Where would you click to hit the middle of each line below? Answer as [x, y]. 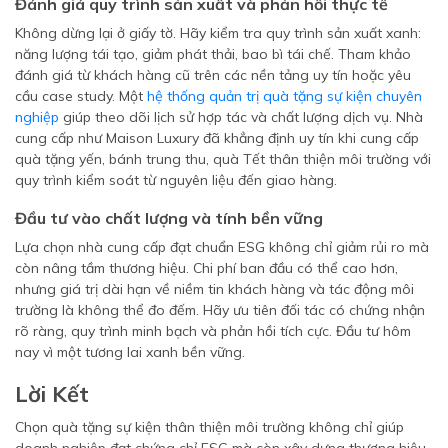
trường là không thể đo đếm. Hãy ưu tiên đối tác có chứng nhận [220, 310]
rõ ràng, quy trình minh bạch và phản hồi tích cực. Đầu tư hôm [213, 331]
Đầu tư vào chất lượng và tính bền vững [169, 218]
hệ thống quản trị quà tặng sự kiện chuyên [284, 96]
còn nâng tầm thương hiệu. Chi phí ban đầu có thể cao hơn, [206, 268]
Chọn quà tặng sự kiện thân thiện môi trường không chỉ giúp [209, 427]
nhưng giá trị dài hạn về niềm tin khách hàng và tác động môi [214, 289]
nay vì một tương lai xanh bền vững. [130, 352]
